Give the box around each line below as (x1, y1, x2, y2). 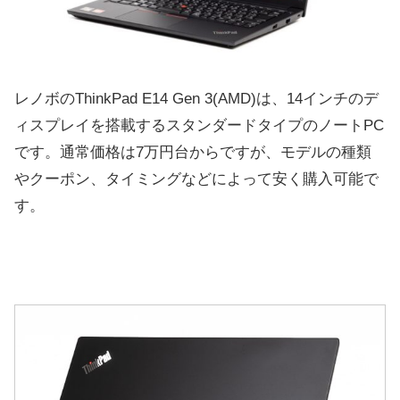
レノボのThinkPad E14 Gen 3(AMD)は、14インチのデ (14, 89, 379, 107)
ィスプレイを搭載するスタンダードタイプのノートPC (14, 116, 384, 134)
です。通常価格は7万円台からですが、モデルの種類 (14, 143, 371, 161)
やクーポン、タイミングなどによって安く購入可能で (14, 170, 379, 187)
